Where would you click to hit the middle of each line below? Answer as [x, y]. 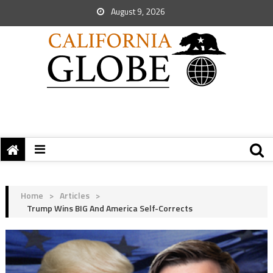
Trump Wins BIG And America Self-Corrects [109, 208]
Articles [74, 195]
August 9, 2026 [137, 11]
